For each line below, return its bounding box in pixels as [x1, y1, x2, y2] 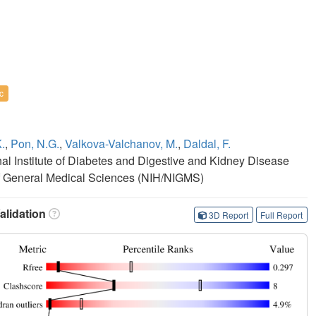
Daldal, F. [183, 135, 231, 152]
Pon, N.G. [11, 135, 59, 152]
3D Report [209, 208, 249, 221]
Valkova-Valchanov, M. [65, 135, 178, 152]
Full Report [260, 208, 303, 221]
